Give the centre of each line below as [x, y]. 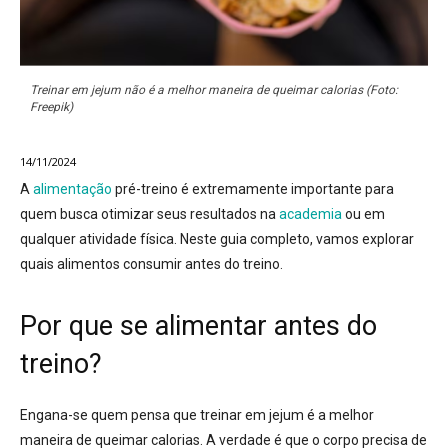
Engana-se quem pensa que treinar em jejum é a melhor [197, 415]
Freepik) [51, 107]
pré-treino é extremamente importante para [253, 189]
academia [310, 214]
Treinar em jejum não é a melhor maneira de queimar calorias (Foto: [214, 90]
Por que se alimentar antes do [198, 326]
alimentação [72, 189]
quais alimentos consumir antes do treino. [151, 264]
